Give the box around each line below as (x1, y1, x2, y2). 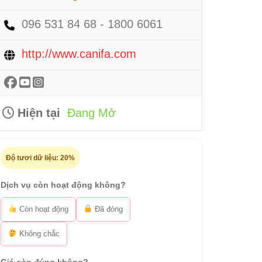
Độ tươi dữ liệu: (6, 154, 60, 162)
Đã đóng (92, 205, 123, 213)
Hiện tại (14, 106, 60, 119)
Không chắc (16, 229, 60, 238)
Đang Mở (67, 106, 116, 119)
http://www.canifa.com (22, 47, 136, 60)
